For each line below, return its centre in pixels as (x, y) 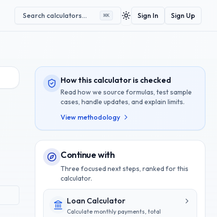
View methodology (90, 117)
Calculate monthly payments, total (114, 211)
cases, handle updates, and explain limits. (123, 102)
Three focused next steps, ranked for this (124, 169)
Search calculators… (55, 15)
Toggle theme (147, 20)
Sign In (148, 15)
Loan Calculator (96, 201)
